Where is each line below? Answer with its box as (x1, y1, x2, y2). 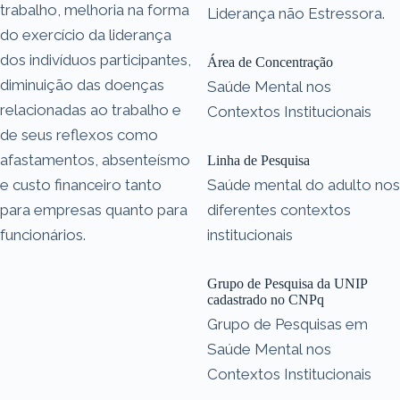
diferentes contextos (207, 200, 351, 219)
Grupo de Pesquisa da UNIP (207, 275, 368, 291)
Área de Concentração (207, 54, 333, 70)
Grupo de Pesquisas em (207, 314, 368, 333)
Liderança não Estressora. (207, 4, 385, 22)
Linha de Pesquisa (207, 152, 310, 168)
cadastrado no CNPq (207, 291, 324, 307)
